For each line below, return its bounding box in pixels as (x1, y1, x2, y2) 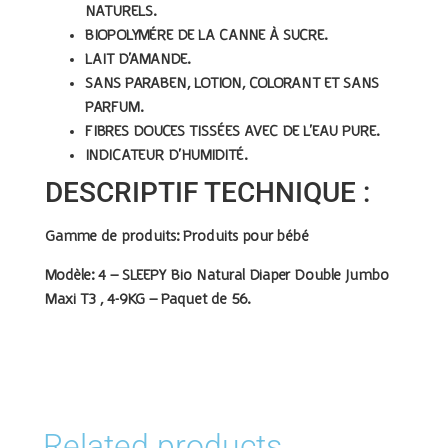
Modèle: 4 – (45, 267, 118, 284)
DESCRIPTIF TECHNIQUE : (45, 176, 370, 210)
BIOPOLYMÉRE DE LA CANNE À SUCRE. (85, 28, 328, 45)
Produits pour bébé (180, 229, 309, 246)
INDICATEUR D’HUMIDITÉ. (85, 148, 248, 165)
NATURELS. (85, 4, 157, 21)
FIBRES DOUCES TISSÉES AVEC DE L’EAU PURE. (85, 124, 380, 141)
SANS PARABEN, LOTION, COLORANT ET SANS (85, 76, 379, 93)
